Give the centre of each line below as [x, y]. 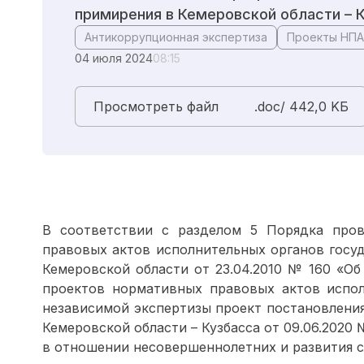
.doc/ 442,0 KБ [301, 106]
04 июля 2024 [114, 58]
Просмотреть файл [156, 106]
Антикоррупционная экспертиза [176, 37]
